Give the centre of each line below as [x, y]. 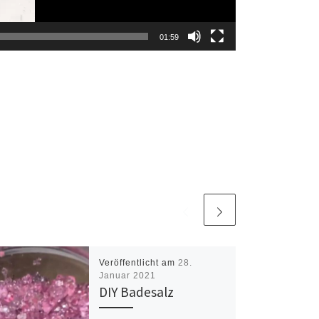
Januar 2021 [127, 275]
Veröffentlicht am [138, 262]
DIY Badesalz [136, 292]
